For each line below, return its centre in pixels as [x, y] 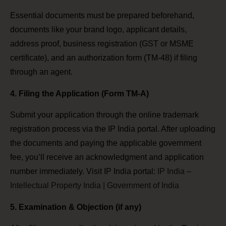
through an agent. [41, 72]
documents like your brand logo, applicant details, [98, 30]
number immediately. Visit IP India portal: [84, 172]
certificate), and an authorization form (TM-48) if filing [104, 58]
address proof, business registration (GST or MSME [102, 44]
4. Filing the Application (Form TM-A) [79, 93]
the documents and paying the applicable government [106, 143]
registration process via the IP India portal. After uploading [113, 129]
